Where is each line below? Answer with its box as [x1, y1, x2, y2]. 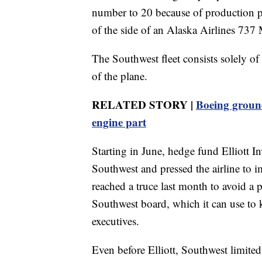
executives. [92, 213, 139, 229]
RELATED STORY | [92, 96, 196, 113]
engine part [92, 114, 146, 130]
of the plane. [92, 68, 147, 84]
